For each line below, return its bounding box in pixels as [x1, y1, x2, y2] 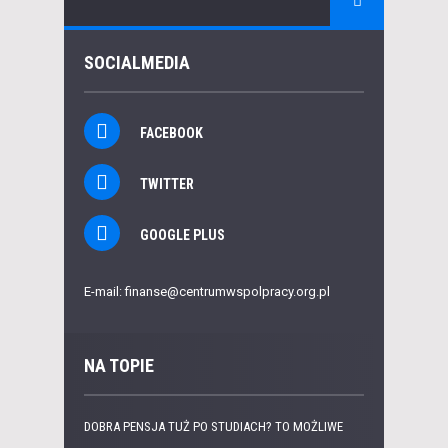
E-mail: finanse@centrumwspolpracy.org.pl [84, 284, 330, 299]
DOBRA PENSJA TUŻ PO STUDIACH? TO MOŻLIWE [84, 419, 343, 434]
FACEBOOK [140, 125, 203, 141]
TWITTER [140, 176, 194, 192]
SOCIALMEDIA [84, 52, 190, 73]
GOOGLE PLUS [140, 227, 225, 243]
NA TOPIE [84, 355, 154, 376]
